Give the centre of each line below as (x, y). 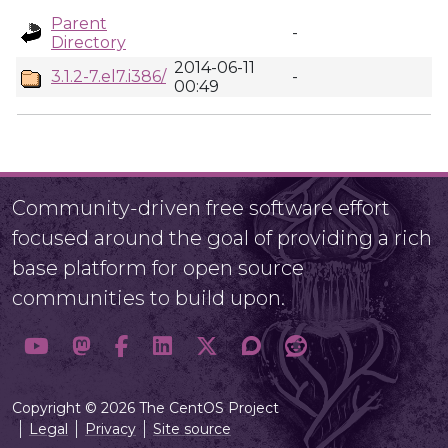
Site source (192, 429)
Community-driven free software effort (201, 208)
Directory (88, 42)
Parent (79, 23)
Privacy (110, 429)
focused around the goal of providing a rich (222, 238)
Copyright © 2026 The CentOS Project (145, 408)
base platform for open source (158, 268)
